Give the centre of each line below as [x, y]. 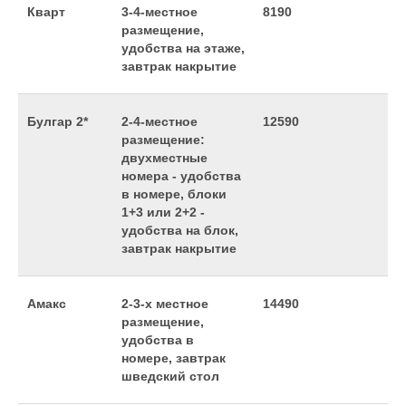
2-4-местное [159, 121]
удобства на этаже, [183, 48]
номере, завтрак [174, 358]
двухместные [164, 158]
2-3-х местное [165, 304]
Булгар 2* [58, 121]
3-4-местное [159, 12]
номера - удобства [181, 176]
